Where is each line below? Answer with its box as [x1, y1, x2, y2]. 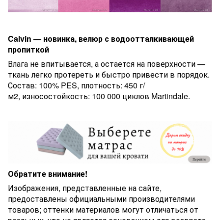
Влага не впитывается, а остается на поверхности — [8, 58, 205, 70]
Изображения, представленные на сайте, [8, 182, 162, 193]
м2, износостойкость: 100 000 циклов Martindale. [8, 90, 190, 102]
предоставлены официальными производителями [8, 192, 195, 204]
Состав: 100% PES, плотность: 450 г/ [8, 80, 145, 91]
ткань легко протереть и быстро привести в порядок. [8, 69, 210, 81]
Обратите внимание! [8, 167, 87, 179]
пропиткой [8, 44, 49, 55]
